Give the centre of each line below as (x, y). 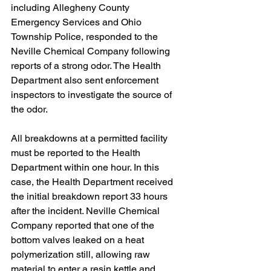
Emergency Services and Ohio (77, 22)
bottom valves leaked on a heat (79, 240)
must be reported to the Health (77, 153)
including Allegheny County (71, 8)
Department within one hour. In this (86, 167)
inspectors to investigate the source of (93, 95)
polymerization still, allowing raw (82, 254)
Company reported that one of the (84, 225)
